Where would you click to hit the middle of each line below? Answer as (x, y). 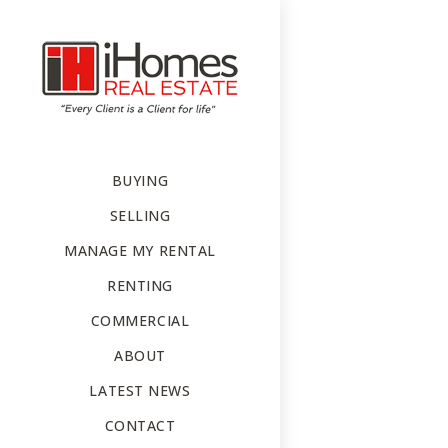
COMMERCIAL (140, 320)
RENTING (140, 285)
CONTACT (140, 425)
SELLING (140, 215)
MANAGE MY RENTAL (140, 250)
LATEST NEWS (140, 390)
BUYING (140, 180)
